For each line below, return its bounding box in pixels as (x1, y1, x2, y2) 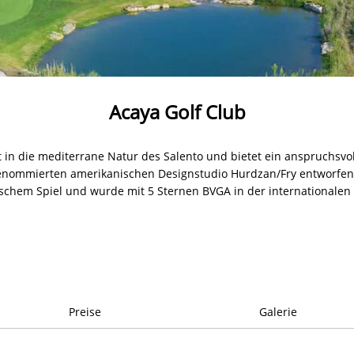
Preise (68, 303, 101, 319)
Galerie (258, 303, 297, 319)
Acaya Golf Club (108, 98, 246, 125)
